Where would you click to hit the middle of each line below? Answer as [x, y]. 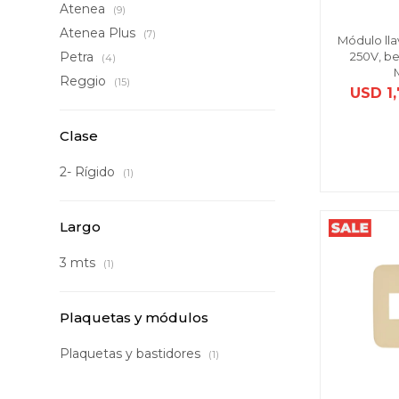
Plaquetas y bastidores [132, 354]
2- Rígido [90, 172]
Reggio [85, 81]
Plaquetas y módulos [134, 318]
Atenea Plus [100, 33]
